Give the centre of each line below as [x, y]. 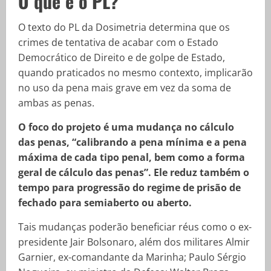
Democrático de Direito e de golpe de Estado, [122, 57]
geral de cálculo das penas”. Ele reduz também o [134, 172]
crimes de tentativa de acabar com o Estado [118, 42]
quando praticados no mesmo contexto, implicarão [135, 72]
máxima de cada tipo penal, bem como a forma [132, 157]
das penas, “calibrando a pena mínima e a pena [132, 142]
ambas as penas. [56, 103]
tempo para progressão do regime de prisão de [129, 187]
